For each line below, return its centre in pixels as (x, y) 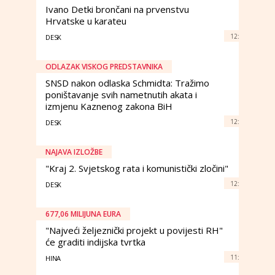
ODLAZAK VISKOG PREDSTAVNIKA (104, 67)
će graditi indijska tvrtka (95, 242)
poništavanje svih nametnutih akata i (121, 95)
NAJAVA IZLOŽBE (74, 152)
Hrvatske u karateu (86, 21)
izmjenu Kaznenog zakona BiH (109, 106)
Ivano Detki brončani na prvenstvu (117, 9)
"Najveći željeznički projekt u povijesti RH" (134, 230)
